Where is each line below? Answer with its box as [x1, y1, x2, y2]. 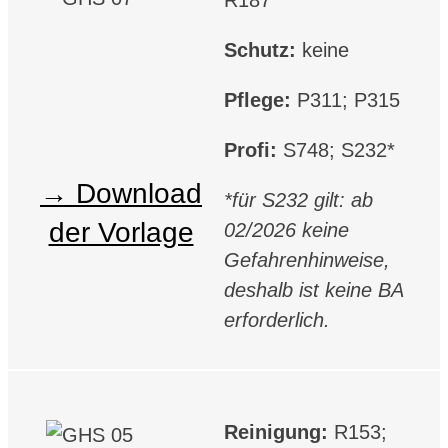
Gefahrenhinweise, [224, 249, 390, 272]
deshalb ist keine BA [224, 279, 403, 302]
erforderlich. [224, 309, 330, 332]
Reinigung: [224, 420, 334, 443]
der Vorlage [48, 216, 194, 248]
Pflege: [224, 89, 297, 112]
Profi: [224, 139, 283, 162]
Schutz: [224, 39, 302, 62]
